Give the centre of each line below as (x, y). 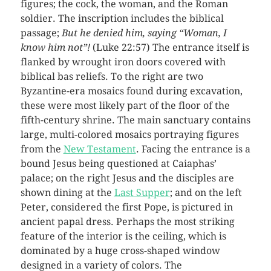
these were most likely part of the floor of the (125, 105)
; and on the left (206, 192)
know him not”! (55, 47)
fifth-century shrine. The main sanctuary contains (135, 120)
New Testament (100, 149)
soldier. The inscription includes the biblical (122, 18)
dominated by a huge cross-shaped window (120, 250)
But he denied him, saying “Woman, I (144, 33)
